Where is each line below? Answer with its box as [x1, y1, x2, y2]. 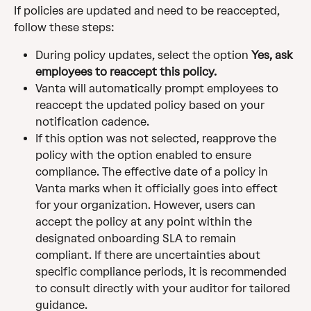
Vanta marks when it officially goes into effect [35, 182, 280, 196]
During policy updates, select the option [35, 49, 251, 62]
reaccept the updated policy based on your [35, 99, 267, 112]
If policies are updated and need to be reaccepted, [14, 4, 283, 18]
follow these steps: [14, 21, 115, 35]
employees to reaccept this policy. [35, 65, 217, 79]
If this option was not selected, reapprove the [35, 132, 279, 146]
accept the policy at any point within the [35, 215, 255, 229]
